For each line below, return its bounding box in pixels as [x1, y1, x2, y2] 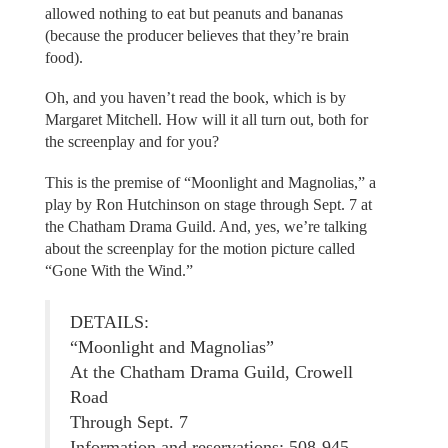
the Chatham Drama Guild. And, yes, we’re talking [44, 217, 367, 235]
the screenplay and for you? [44, 133, 219, 151]
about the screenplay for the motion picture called [44, 239, 355, 257]
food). [44, 48, 83, 66]
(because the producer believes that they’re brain [44, 26, 349, 44]
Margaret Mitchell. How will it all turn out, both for [44, 111, 368, 129]
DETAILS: [69, 312, 149, 333]
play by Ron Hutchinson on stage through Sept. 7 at [44, 195, 372, 213]
